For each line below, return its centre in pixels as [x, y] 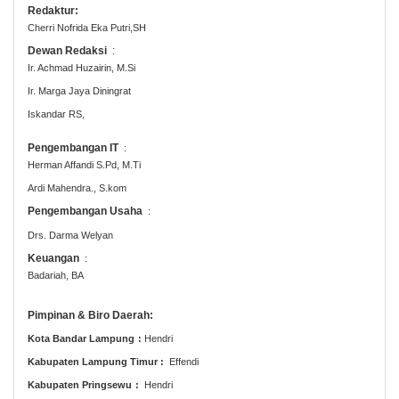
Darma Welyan [81, 235]
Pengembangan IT [73, 148]
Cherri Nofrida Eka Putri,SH [87, 27]
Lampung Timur [121, 362]
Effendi [184, 362]
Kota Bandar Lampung [81, 338]
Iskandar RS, [57, 114]
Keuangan [53, 258]
